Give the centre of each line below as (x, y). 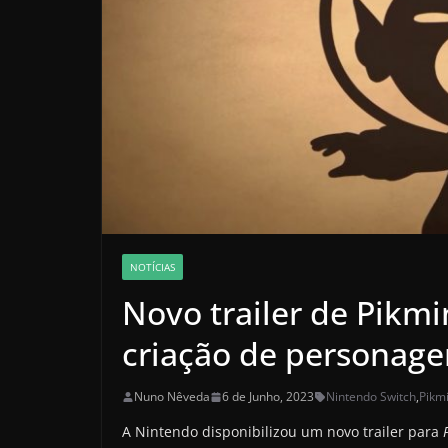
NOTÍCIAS (152, 267)
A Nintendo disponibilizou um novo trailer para (280, 432)
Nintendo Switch (371, 397)
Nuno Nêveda (172, 397)
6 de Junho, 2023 (268, 397)
